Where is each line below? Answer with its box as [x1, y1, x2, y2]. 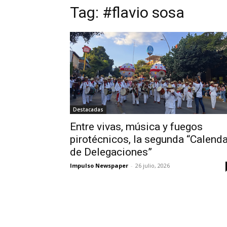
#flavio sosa [102, 4, 184, 22]
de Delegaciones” [70, 146, 152, 159]
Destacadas [73, 106, 103, 113]
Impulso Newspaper [70, 162, 128, 170]
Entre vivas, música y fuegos [70, 121, 203, 133]
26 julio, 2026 [135, 162, 170, 170]
